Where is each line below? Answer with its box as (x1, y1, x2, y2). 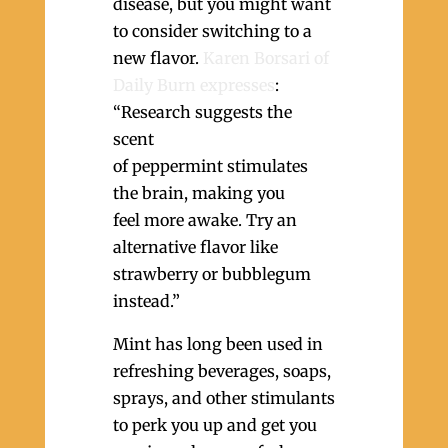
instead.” (112, 291, 180, 311)
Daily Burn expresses (112, 75, 275, 95)
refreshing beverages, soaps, (112, 361, 331, 381)
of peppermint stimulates (112, 156, 308, 176)
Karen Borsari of (202, 48, 329, 68)
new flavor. (112, 48, 203, 68)
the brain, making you (112, 183, 285, 203)
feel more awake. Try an (112, 210, 297, 230)
